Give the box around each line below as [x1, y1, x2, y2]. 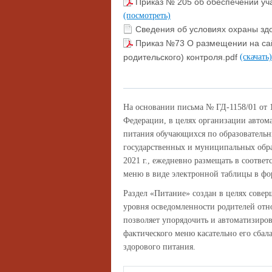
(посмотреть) [123, 10, 171, 20]
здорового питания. [123, 242, 195, 251]
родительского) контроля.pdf [123, 52, 240, 62]
